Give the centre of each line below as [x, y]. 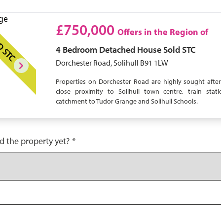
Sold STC [180, 50]
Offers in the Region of [163, 32]
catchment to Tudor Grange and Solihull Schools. [128, 101]
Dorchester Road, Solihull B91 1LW [112, 63]
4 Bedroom [77, 50]
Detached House [130, 50]
